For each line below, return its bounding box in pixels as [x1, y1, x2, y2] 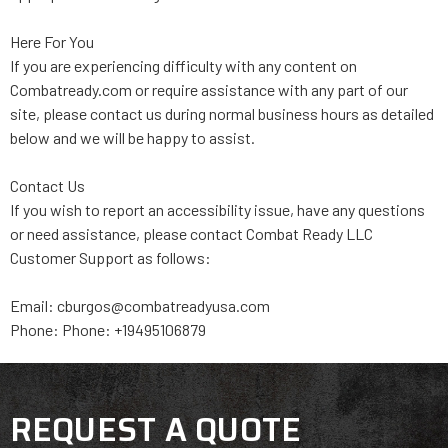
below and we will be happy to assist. [9, 127, 255, 147]
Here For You [9, 31, 94, 51]
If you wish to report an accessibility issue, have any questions [9, 199, 425, 219]
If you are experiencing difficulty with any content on [9, 55, 357, 75]
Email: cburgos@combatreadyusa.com [9, 295, 270, 315]
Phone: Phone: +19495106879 [9, 319, 206, 339]
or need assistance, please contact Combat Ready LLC [9, 223, 373, 243]
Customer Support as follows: [9, 247, 211, 267]
